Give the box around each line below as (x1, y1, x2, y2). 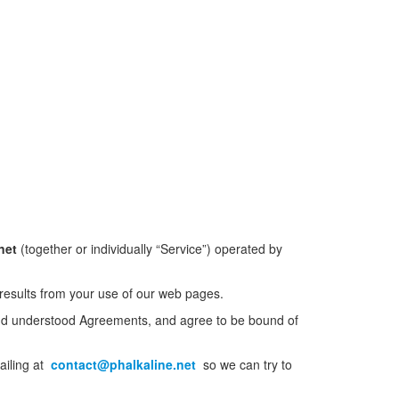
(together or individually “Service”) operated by (17, 240, 282, 257)
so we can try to (203, 355, 292, 373)
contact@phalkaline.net (47, 355, 199, 373)
